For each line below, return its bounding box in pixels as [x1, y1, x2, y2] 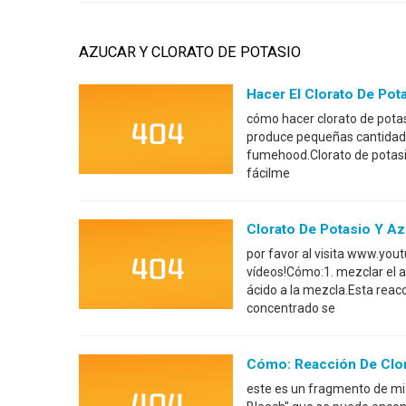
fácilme [246, 166, 290, 180]
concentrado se [246, 301, 335, 315]
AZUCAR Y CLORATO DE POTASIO [79, 43, 301, 61]
